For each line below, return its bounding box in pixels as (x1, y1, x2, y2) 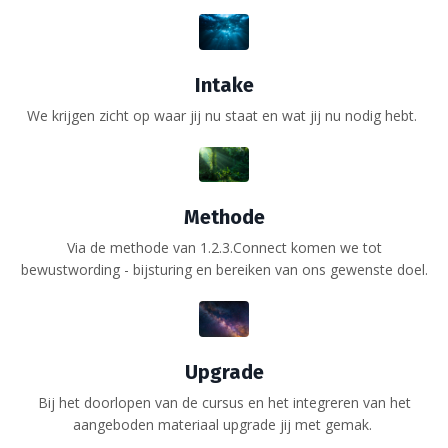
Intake (194, 72, 254, 97)
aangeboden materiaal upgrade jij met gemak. (72, 414, 376, 434)
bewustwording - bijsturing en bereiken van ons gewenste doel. (20, 260, 428, 280)
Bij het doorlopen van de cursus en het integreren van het (37, 392, 411, 412)
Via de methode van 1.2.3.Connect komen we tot (66, 238, 382, 258)
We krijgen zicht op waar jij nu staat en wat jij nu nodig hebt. (27, 105, 421, 125)
